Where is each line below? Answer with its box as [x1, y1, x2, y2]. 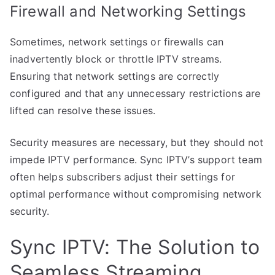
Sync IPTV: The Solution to [10, 234, 260, 259]
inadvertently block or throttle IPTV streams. [10, 52, 222, 65]
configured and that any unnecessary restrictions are [10, 87, 261, 99]
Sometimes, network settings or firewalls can [10, 35, 224, 48]
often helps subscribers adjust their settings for [10, 170, 235, 183]
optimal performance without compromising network [10, 187, 261, 200]
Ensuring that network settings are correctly [10, 69, 220, 82]
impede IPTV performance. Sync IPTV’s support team [10, 153, 262, 166]
